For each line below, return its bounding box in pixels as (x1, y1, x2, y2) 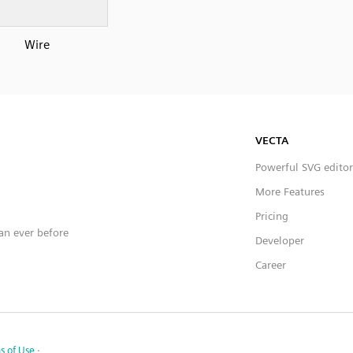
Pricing (255, 209, 288, 222)
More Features (255, 184, 325, 198)
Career (255, 258, 286, 271)
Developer (255, 233, 304, 247)
